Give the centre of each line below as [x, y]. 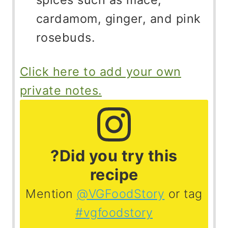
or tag [183, 193]
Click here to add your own [100, 71]
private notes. [61, 90]
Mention [51, 193]
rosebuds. [65, 37]
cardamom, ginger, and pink [118, 18]
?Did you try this [114, 155]
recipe [114, 174]
